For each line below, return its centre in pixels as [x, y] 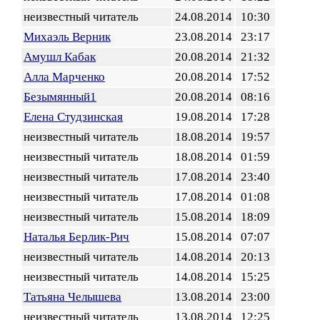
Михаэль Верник [67, 37]
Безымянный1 [60, 97]
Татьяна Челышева [72, 297]
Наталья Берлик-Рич [76, 237]
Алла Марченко [64, 77]
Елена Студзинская [73, 117]
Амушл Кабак [60, 57]
